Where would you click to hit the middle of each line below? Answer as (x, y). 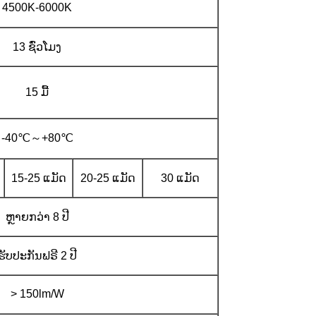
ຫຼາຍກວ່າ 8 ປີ (37, 217)
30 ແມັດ (180, 178)
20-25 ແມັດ (108, 178)
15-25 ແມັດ (38, 178)
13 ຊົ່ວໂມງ (37, 47)
